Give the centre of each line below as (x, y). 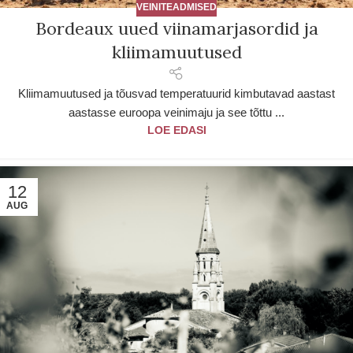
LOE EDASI (176, 131)
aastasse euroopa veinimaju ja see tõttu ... (176, 113)
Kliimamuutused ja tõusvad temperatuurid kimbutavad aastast (176, 94)
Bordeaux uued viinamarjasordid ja (176, 28)
